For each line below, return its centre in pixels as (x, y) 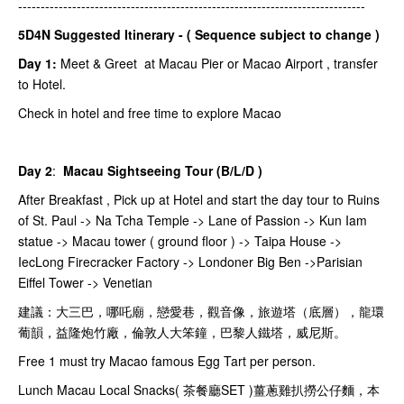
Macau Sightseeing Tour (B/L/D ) (163, 171)
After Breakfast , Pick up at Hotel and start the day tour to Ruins (199, 200)
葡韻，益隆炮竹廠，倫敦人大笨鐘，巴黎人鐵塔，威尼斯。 (182, 332)
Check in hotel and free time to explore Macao (150, 113)
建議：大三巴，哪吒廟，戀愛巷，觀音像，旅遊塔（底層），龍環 (201, 312)
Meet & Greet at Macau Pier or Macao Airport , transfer (217, 64)
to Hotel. (44, 84)
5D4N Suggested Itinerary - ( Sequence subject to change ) (199, 35)
